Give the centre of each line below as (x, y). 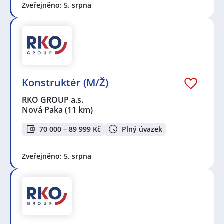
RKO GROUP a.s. (53, 100)
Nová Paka (42, 110)
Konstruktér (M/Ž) (65, 82)
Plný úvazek (142, 129)
